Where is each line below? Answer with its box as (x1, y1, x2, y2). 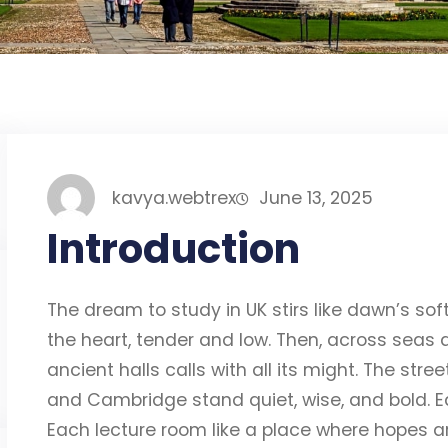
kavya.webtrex (112, 186, 237, 211)
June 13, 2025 (259, 186, 374, 211)
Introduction (46, 221, 300, 278)
